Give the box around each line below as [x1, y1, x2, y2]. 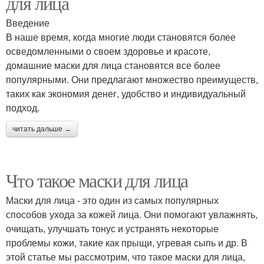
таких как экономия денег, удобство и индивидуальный [6, 86, 246, 100]
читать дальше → [12, 124, 71, 133]
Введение [6, 15, 49, 29]
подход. [6, 100, 39, 114]
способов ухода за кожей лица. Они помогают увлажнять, [6, 207, 258, 221]
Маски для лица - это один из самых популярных [6, 193, 219, 207]
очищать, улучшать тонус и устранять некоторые [6, 221, 219, 235]
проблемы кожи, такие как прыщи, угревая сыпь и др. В [6, 235, 247, 249]
